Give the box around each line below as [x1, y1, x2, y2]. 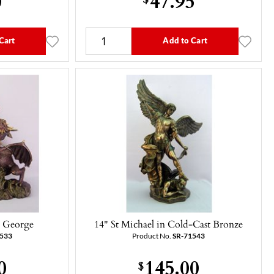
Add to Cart [163, 35, 207, 45]
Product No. [132, 232, 173, 240]
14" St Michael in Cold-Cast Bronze [94, 217, 243, 231]
